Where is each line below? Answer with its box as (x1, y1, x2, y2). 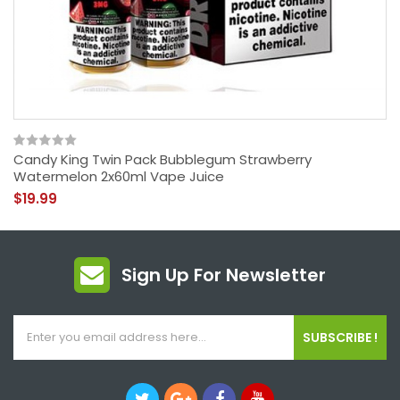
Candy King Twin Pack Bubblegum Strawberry (13, 149, 312, 169)
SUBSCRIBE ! (303, 328, 378, 346)
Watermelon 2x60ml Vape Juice (13, 166, 224, 186)
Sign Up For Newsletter (121, 262, 326, 287)
